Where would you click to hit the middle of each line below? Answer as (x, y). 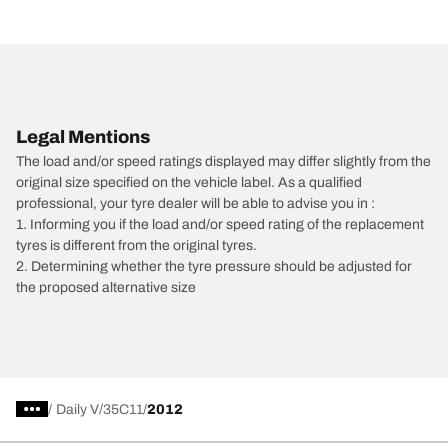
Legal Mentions (83, 136)
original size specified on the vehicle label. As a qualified (189, 182)
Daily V (77, 409)
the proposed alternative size (106, 287)
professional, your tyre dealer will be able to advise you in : (195, 203)
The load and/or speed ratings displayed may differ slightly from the (223, 161)
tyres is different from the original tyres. (136, 245)
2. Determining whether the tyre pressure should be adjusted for (214, 266)
